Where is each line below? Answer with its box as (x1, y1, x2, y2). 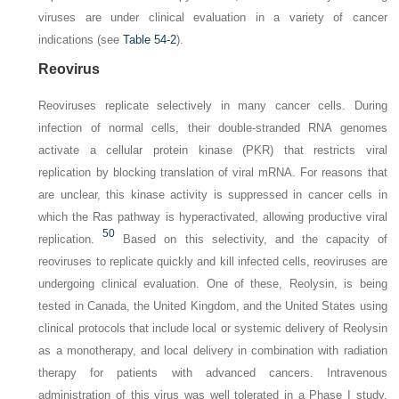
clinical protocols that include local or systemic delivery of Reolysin (38, 321, 387, 335)
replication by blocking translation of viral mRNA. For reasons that (38, 165, 387, 179)
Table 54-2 (123, 32, 177, 46)
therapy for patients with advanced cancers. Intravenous (38, 365, 387, 379)
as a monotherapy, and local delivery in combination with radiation (38, 343, 387, 357)
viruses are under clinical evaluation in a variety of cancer (38, 10, 387, 24)
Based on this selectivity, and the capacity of (123, 232, 387, 246)
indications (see (38, 32, 124, 46)
